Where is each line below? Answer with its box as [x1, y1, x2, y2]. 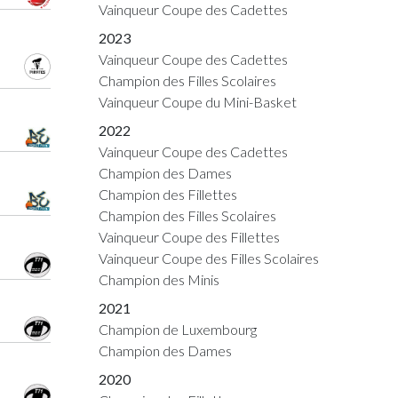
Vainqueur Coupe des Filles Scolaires [99, 250, 319, 267]
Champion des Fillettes [99, 186, 237, 203]
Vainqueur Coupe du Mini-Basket [99, 93, 297, 110]
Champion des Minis [99, 271, 219, 288]
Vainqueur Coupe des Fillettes [99, 228, 280, 245]
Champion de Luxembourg [99, 321, 257, 338]
